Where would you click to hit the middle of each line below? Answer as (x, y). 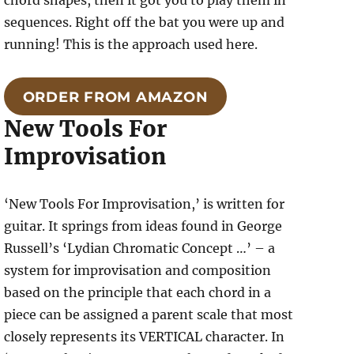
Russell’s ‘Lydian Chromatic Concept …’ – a (140, 248)
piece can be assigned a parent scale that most (149, 314)
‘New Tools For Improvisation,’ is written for (145, 203)
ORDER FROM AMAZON (115, 97)
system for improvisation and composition (138, 270)
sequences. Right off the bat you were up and (145, 23)
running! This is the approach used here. (131, 45)
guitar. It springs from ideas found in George (143, 226)
